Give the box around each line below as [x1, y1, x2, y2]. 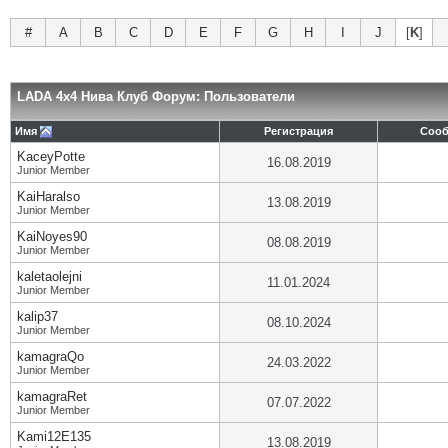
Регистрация [264, 125, 333, 137]
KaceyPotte [17, 149, 85, 164]
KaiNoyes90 [17, 229, 87, 244]
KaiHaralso [17, 189, 80, 204]
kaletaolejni [17, 269, 82, 284]
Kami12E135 [17, 429, 91, 444]
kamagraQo [17, 349, 84, 364]
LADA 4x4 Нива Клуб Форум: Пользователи [17, 89, 295, 104]
